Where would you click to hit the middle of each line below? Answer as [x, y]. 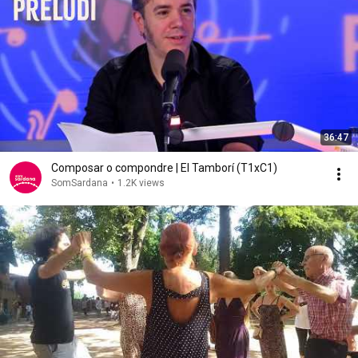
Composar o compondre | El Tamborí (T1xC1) [164, 168]
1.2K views [141, 183]
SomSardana [80, 183]
